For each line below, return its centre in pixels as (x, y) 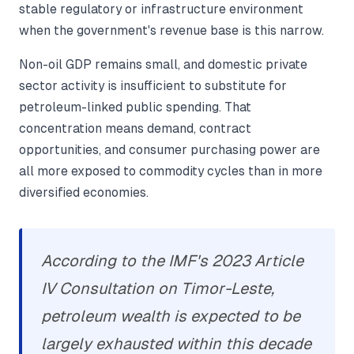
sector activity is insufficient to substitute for (153, 86)
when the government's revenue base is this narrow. (171, 31)
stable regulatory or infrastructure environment (161, 9)
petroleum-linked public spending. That (135, 107)
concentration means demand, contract (135, 129)
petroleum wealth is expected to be (171, 316)
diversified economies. (84, 193)
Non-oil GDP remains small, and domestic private (163, 65)
